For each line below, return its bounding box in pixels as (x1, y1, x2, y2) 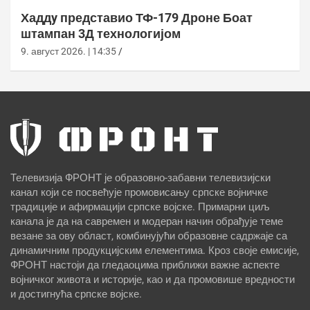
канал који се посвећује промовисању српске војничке (10, 186, 268, 199)
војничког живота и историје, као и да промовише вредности (10, 273, 295, 286)
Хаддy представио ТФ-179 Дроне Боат (21, 10, 253, 26)
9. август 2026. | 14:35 (21, 46, 116, 57)
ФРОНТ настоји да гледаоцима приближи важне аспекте (10, 259, 280, 272)
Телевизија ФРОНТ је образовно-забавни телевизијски (10, 172, 271, 185)
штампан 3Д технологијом (21, 26, 181, 42)
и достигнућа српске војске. (10, 288, 142, 301)
